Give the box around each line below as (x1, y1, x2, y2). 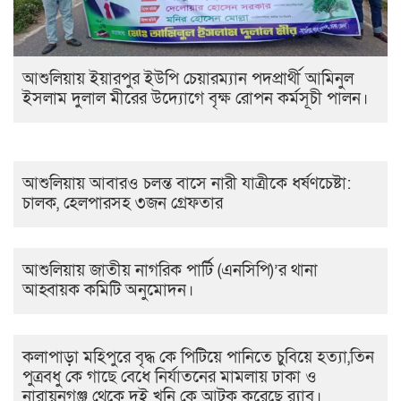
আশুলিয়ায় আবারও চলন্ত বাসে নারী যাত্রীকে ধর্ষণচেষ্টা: (22, 172, 351, 195)
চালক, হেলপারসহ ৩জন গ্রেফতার (22, 192, 223, 215)
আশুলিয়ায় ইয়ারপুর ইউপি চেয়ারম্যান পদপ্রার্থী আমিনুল (22, 67, 354, 90)
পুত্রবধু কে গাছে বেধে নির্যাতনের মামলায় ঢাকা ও (22, 365, 317, 388)
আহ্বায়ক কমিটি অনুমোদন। (22, 278, 193, 302)
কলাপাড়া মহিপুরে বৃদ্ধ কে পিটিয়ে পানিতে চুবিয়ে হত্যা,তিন (22, 346, 374, 369)
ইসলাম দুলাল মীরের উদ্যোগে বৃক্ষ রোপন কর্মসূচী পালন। (22, 87, 368, 110)
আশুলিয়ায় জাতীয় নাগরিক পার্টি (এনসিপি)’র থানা (22, 259, 318, 282)
